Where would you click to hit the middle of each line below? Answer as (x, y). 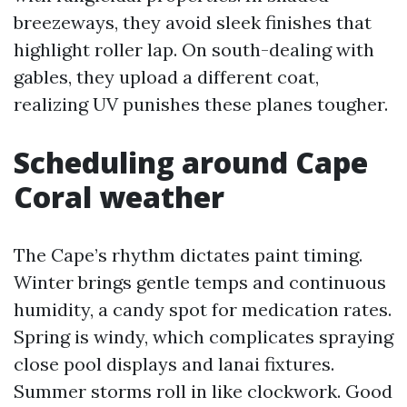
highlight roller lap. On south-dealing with (194, 50)
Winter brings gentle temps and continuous (200, 282)
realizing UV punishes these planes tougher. (201, 104)
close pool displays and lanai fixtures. (174, 364)
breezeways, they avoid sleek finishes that (193, 22)
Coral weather (119, 197)
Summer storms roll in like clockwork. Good (203, 391)
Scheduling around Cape (191, 162)
